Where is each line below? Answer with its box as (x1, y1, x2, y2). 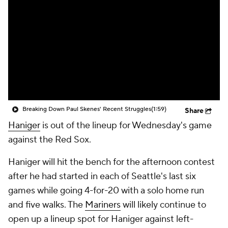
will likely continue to (121, 199, 206, 211)
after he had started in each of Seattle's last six (8, 170, 196, 182)
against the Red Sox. (8, 134, 91, 146)
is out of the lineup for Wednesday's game (40, 120, 212, 131)
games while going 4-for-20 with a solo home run (8, 185, 204, 196)
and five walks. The (8, 199, 85, 211)
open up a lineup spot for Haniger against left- (8, 213, 193, 225)
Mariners (85, 199, 121, 211)
